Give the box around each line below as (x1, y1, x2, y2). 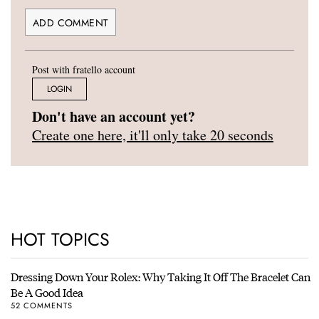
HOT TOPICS (11, 226, 110, 253)
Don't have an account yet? (32, 106, 195, 127)
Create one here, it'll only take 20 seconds (32, 125, 273, 145)
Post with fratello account (32, 63, 135, 77)
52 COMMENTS (11, 299, 73, 311)
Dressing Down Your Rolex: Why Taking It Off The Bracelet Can (11, 268, 310, 286)
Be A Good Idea (11, 284, 83, 301)
